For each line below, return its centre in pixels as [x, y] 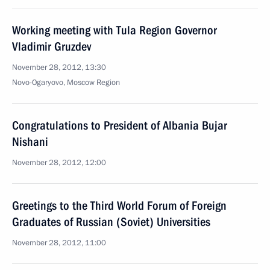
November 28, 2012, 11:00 [59, 243]
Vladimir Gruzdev [52, 46]
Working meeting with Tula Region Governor [115, 30]
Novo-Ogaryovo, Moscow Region [66, 83]
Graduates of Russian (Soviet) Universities [111, 222]
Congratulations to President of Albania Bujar [120, 125]
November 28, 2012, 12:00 [59, 163]
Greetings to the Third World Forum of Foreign [119, 206]
